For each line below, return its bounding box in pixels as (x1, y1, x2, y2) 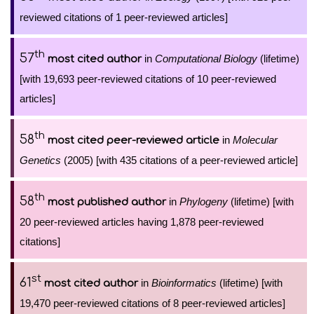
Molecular (233, 134, 278, 146)
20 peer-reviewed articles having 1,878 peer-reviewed (20, 216, 264, 228)
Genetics (20, 154, 61, 166)
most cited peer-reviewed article (48, 135, 219, 146)
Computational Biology (155, 53, 257, 64)
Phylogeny (179, 196, 228, 207)
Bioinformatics (151, 277, 217, 289)
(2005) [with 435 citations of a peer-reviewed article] (61, 154, 298, 166)
